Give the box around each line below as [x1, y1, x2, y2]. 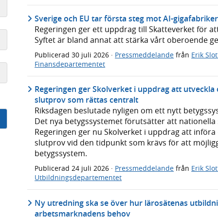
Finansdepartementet [35, 59, 106, 69]
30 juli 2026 [72, 50, 111, 59]
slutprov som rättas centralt [35, 94, 139, 106]
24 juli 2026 [72, 163, 111, 173]
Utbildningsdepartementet [35, 173, 122, 182]
